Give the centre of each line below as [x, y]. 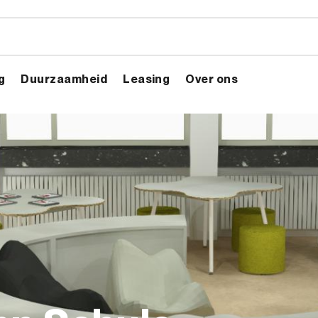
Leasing [147, 78]
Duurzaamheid [64, 78]
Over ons [212, 78]
